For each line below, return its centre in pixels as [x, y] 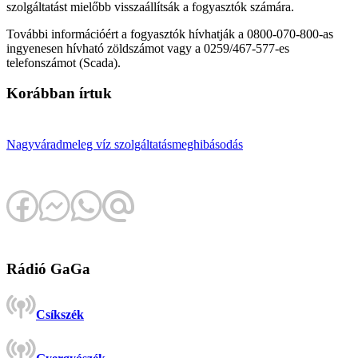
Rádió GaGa [48, 268]
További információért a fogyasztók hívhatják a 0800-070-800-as [170, 34]
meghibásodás [207, 145]
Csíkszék [60, 315]
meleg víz [87, 145]
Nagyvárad [34, 145]
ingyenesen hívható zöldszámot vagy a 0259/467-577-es [148, 48]
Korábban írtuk [59, 93]
